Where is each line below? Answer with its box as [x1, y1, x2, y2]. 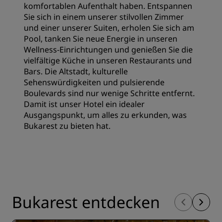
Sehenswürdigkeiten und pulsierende [24, 77, 165, 88]
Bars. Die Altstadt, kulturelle [24, 66, 128, 77]
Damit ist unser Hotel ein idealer [24, 99, 145, 110]
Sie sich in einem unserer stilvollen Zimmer [24, 11, 184, 22]
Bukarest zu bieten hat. [24, 120, 111, 131]
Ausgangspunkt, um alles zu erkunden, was [24, 110, 187, 120]
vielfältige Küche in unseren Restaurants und [24, 55, 192, 66]
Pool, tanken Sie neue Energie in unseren [24, 33, 177, 44]
